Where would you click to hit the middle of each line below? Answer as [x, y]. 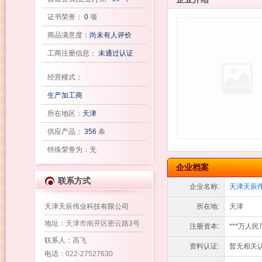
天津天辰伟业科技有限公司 [86, 206]
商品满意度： [68, 35]
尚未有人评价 [110, 35]
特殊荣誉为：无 [72, 150]
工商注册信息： [73, 53]
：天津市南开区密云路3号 [99, 223]
